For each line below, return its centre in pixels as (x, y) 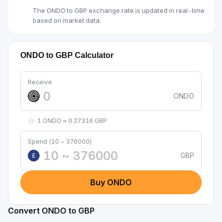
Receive (40, 82)
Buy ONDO (111, 182)
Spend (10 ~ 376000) (60, 141)
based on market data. (67, 20)
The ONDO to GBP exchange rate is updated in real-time (119, 10)
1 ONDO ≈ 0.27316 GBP (72, 121)
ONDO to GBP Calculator (67, 55)
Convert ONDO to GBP (51, 211)
